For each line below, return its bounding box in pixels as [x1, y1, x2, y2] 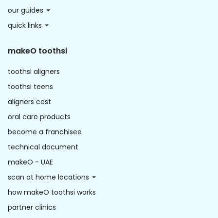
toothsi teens [8, 82, 53, 92]
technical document [8, 142, 78, 152]
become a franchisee [8, 127, 82, 137]
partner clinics [8, 202, 56, 213]
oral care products [8, 112, 71, 122]
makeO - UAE [8, 157, 53, 167]
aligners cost [8, 97, 51, 107]
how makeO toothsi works [8, 187, 96, 198]
